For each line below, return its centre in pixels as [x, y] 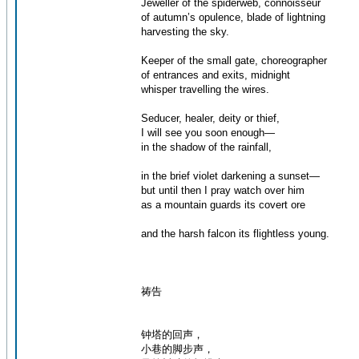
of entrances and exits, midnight [216, 75]
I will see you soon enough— [208, 133]
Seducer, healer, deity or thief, [210, 118]
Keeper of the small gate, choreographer [234, 61]
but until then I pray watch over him [223, 190]
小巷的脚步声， [177, 349]
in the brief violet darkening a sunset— [230, 176]
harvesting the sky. [185, 32]
